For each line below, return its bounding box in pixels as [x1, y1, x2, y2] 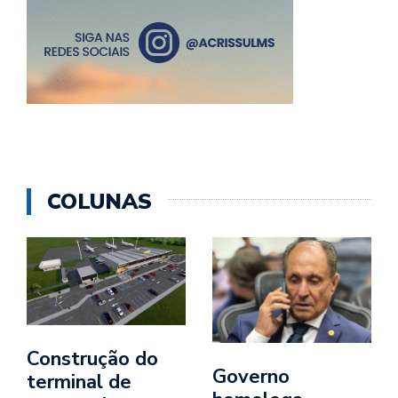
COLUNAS [47, 187, 152, 216]
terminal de [27, 369, 131, 396]
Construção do [27, 346, 158, 373]
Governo [212, 362, 290, 390]
